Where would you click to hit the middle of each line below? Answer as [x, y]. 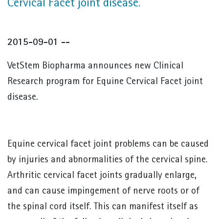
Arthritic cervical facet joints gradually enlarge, [102, 176]
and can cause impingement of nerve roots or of [103, 191]
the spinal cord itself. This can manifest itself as [103, 207]
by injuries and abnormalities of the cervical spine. [108, 160]
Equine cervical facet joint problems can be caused [108, 144]
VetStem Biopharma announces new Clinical [95, 66]
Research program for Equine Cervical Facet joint [105, 82]
